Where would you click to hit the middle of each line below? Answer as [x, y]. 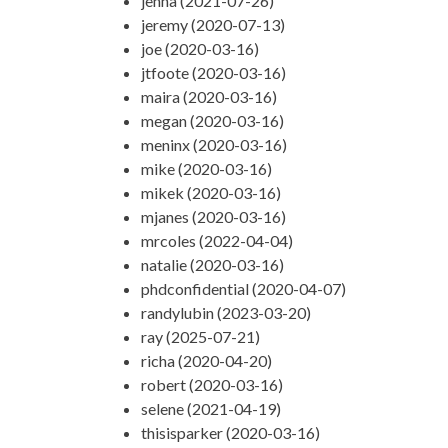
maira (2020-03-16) [208, 96]
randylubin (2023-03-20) [225, 312]
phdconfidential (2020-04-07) [243, 288]
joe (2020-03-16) [199, 48]
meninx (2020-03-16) [213, 144]
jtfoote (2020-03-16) [213, 72]
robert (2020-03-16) [211, 384]
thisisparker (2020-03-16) [230, 432]
